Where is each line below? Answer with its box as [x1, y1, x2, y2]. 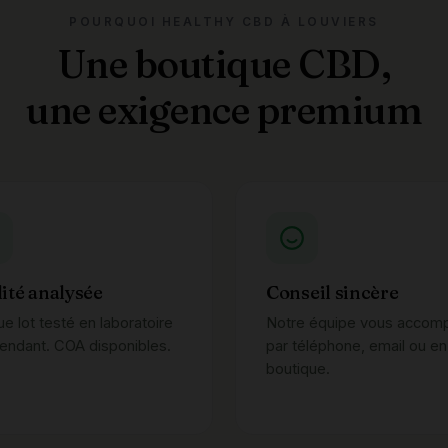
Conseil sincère [266, 281, 399, 304]
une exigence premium [26, 86, 422, 134]
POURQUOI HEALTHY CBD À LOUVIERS [69, 15, 379, 29]
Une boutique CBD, [56, 40, 392, 88]
